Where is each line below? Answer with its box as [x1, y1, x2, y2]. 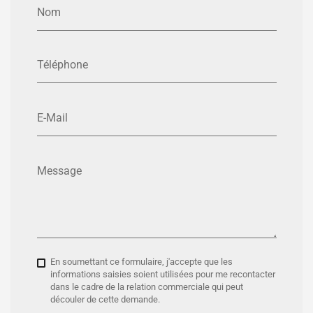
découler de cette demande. [50, 293, 161, 305]
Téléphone [36, 58, 88, 72]
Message [36, 163, 82, 177]
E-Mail [36, 111, 68, 125]
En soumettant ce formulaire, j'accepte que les [50, 256, 233, 267]
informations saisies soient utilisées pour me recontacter [50, 268, 276, 279]
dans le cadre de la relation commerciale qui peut [50, 281, 244, 292]
